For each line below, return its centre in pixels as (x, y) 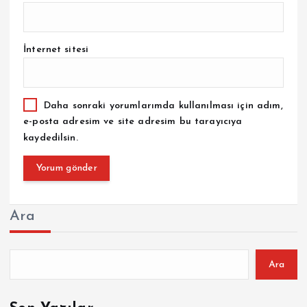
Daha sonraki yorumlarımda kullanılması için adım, (163, 106)
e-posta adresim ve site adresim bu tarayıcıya (133, 122)
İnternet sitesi (56, 49)
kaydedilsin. (51, 138)
